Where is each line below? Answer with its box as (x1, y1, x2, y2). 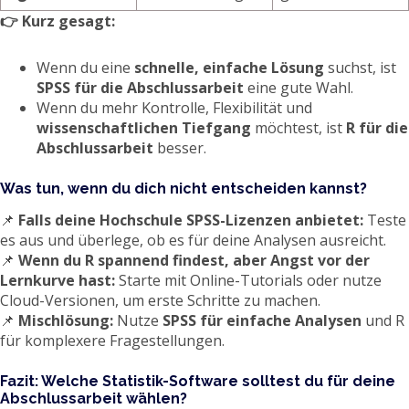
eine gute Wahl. (244, 77, 353, 98)
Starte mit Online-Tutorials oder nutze (115, 270, 382, 291)
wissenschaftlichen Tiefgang (37, 117, 251, 138)
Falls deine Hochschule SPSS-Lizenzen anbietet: (18, 210, 363, 231)
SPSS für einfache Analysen (163, 310, 362, 331)
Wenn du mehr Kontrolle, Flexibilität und (37, 97, 312, 118)
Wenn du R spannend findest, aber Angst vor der (18, 250, 370, 271)
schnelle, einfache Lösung (134, 57, 324, 78)
